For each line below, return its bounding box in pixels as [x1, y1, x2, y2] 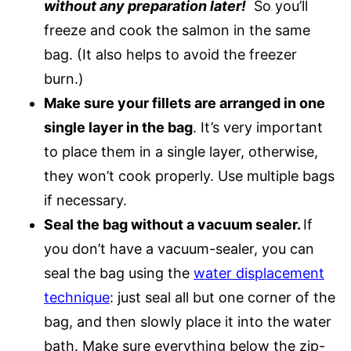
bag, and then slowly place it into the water [44, 313, 331, 330]
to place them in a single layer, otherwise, [44, 143, 318, 160]
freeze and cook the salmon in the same [44, 22, 310, 38]
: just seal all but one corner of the [110, 289, 335, 306]
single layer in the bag [44, 119, 193, 136]
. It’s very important [193, 119, 323, 136]
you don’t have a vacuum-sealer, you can [44, 241, 314, 257]
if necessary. [44, 192, 127, 208]
